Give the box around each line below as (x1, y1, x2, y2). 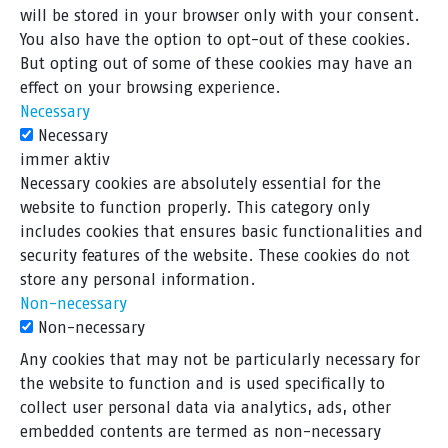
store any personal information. (20, 270, 256, 290)
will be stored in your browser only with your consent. (20, 6, 420, 26)
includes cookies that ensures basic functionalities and (20, 222, 423, 242)
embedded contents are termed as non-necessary (20, 422, 381, 442)
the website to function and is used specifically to (20, 374, 385, 394)
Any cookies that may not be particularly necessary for (20, 350, 420, 370)
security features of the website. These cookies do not (20, 246, 410, 266)
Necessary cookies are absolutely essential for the (20, 174, 381, 194)
